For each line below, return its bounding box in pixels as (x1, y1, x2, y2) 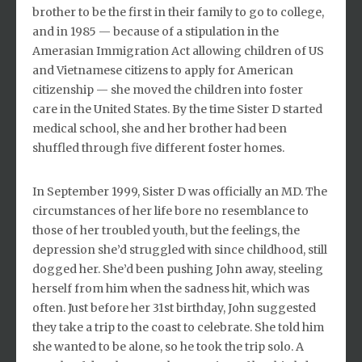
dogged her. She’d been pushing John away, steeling (32, 261, 323, 276)
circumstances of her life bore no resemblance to (32, 203, 309, 218)
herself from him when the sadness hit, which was (32, 280, 309, 296)
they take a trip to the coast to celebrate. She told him (32, 319, 324, 335)
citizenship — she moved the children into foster (32, 82, 303, 97)
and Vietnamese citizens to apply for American (32, 62, 293, 78)
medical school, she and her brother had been (32, 120, 287, 136)
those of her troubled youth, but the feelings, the (32, 222, 300, 238)
